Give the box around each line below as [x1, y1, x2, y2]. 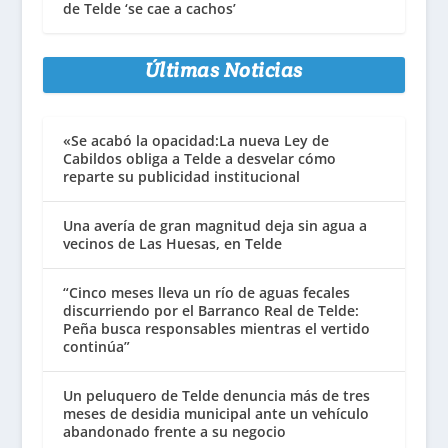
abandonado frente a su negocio [62, 421, 286, 441]
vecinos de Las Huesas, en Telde [62, 233, 282, 253]
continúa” [62, 336, 130, 356]
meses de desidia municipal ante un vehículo [62, 403, 369, 423]
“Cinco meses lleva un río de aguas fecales [62, 282, 350, 302]
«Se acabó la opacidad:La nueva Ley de [62, 130, 329, 150]
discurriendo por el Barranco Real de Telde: [62, 300, 359, 320]
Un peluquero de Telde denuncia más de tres [62, 385, 370, 405]
